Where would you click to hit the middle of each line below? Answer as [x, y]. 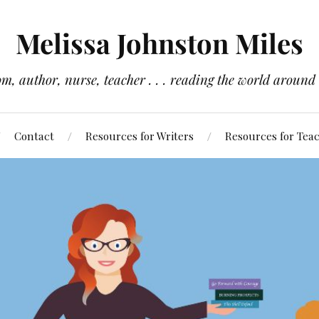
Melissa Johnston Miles [159, 43]
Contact [34, 136]
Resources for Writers [139, 136]
